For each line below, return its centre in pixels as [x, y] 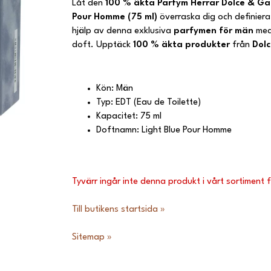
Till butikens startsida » [119, 209]
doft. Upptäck [103, 45]
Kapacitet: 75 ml [129, 116]
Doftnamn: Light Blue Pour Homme [164, 130]
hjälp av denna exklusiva [123, 31]
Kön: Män [115, 88]
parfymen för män [214, 31]
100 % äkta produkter [183, 45]
